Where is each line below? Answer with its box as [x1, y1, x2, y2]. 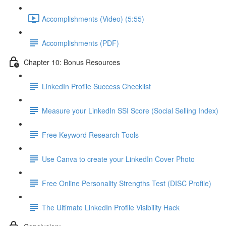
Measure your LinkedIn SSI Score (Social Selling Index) [42, 105, 218, 116]
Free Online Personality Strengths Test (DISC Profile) [42, 178, 211, 188]
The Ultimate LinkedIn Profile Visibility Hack [42, 202, 180, 212]
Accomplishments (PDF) [42, 37, 119, 48]
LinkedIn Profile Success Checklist [42, 81, 151, 91]
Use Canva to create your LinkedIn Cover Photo [42, 153, 195, 164]
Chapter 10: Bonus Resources [24, 56, 120, 67]
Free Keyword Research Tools [42, 129, 139, 140]
